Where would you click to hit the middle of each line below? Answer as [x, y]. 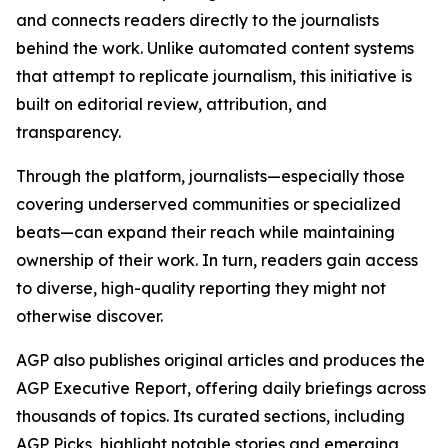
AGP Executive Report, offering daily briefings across [221, 388]
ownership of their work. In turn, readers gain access [217, 260]
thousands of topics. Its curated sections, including [210, 416]
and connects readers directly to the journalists [197, 20]
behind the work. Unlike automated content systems [215, 48]
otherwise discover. [89, 316]
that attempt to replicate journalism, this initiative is [214, 76]
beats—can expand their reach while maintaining [205, 232]
